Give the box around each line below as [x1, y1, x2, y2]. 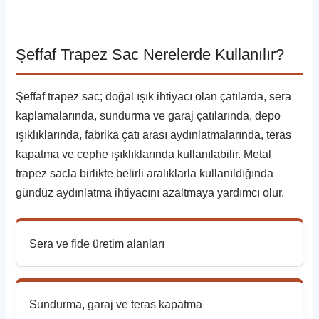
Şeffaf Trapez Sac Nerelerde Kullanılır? [16, 46, 285, 64]
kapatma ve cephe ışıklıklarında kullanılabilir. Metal [16, 148, 272, 161]
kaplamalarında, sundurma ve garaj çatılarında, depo [16, 110, 281, 122]
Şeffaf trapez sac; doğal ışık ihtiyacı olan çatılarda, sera [16, 90, 292, 103]
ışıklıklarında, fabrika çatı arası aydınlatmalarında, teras [16, 129, 292, 142]
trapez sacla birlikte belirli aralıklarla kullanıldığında [16, 167, 274, 180]
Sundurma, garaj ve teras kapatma [29, 298, 203, 311]
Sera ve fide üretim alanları [29, 238, 165, 251]
